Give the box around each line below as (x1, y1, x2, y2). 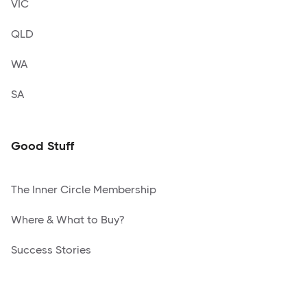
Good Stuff (11, 139, 74, 153)
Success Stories (11, 243, 91, 257)
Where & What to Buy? (11, 213, 124, 227)
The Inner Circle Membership (11, 183, 156, 197)
